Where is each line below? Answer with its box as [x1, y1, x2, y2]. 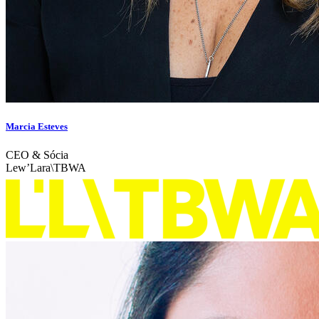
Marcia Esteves [6, 121, 68, 132]
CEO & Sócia [6, 148, 68, 161]
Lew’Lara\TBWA [6, 161, 86, 174]
